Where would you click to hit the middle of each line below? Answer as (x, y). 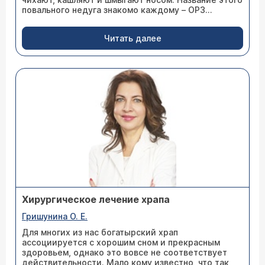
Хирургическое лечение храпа (96, 199)
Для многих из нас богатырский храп (100, 232)
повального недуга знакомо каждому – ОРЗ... (117, 10)
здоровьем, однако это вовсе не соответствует (125, 252)
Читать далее (132, 38)
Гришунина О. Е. (55, 216)
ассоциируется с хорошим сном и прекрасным (121, 242)
